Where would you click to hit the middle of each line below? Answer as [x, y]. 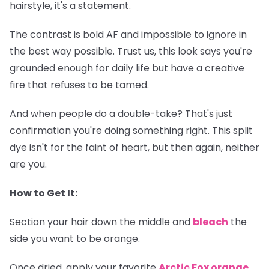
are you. [28, 165]
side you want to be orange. [75, 239]
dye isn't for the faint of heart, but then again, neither [134, 148]
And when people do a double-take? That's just [121, 114]
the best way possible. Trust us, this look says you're [131, 52]
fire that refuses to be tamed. [80, 85]
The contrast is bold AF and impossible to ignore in [128, 35]
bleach [210, 222]
